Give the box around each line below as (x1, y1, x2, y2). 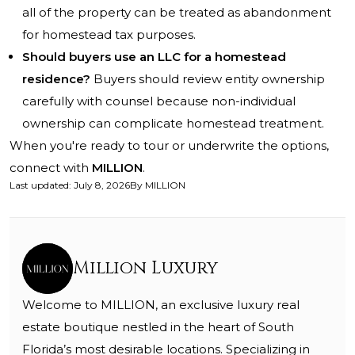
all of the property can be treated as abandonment (22, 5, 331, 21)
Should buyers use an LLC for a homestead (22, 49, 286, 65)
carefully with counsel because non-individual (22, 94, 296, 109)
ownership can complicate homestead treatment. (22, 116, 324, 132)
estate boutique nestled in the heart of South (22, 319, 294, 335)
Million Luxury (73, 257, 218, 281)
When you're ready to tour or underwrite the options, (10, 138, 329, 154)
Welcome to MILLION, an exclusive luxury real (22, 297, 300, 313)
